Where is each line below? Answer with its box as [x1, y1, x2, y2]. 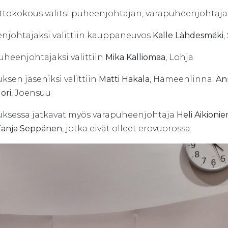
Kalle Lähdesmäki [153, 31, 223, 40]
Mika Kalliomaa [105, 52, 165, 62]
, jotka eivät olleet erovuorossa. [62, 124, 192, 133]
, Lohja [165, 52, 193, 62]
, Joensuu [11, 88, 51, 98]
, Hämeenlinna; [150, 74, 216, 84]
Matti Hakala [99, 74, 150, 84]
